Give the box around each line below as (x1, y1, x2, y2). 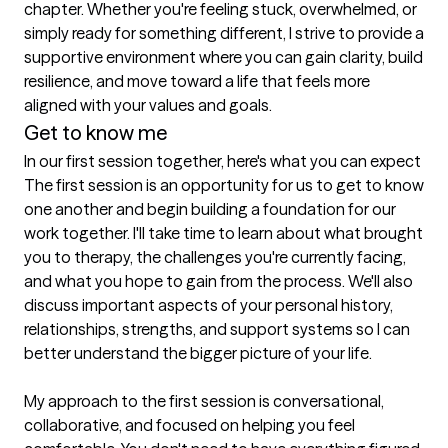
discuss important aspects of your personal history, (24, 295, 393, 316)
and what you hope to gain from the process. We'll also (24, 271, 413, 292)
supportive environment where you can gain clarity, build (24, 47, 423, 68)
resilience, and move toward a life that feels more (24, 71, 370, 92)
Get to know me (24, 120, 167, 146)
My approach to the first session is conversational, (24, 391, 384, 412)
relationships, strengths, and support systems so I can (24, 319, 410, 340)
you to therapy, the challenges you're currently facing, (24, 247, 406, 268)
